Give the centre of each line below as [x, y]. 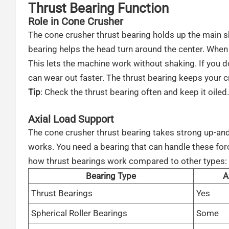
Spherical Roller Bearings [79, 213]
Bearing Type [111, 176]
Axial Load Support [71, 119]
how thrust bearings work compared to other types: [127, 161]
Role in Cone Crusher [75, 21]
